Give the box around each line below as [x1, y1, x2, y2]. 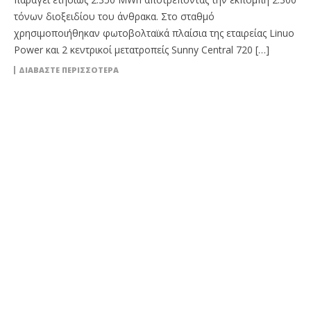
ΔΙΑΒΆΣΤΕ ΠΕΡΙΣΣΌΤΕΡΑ [19, 65, 119, 75]
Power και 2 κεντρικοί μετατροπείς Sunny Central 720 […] [14, 43, 269, 56]
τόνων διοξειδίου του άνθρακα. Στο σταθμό [14, 10, 215, 23]
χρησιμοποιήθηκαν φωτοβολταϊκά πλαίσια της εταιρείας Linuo [14, 26, 294, 40]
